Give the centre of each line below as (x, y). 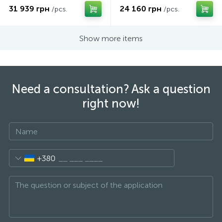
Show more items (111, 38)
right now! (111, 103)
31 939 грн (29, 9)
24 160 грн (141, 9)
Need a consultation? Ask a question (111, 89)
